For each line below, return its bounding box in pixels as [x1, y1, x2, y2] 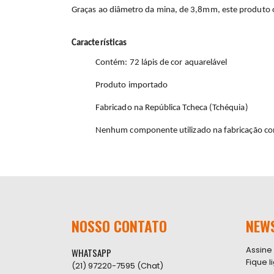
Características [72, 38, 127, 48]
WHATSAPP [72, 245, 111, 259]
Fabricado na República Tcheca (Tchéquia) [95, 103, 248, 113]
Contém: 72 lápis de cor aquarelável [95, 57, 228, 67]
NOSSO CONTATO [72, 214, 167, 237]
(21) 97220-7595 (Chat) [72, 259, 163, 272]
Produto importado [95, 80, 168, 90]
